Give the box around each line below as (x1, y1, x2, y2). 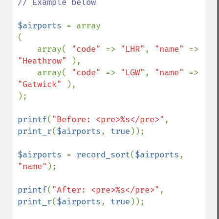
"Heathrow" (18, 56, 71, 66)
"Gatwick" (18, 79, 66, 89)
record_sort (76, 150, 130, 160)
